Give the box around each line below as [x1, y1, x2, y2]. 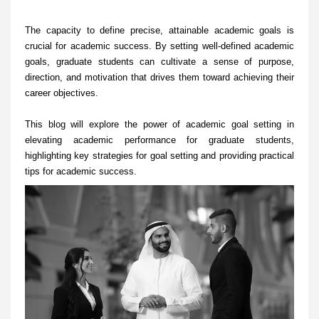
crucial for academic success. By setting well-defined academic [25, 41, 294, 52]
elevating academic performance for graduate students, [25, 135, 294, 146]
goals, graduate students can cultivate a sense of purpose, [25, 56, 294, 68]
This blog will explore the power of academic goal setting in [25, 119, 294, 130]
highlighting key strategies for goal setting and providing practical [25, 150, 294, 162]
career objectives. [25, 88, 101, 99]
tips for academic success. [25, 166, 137, 177]
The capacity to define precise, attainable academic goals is [25, 25, 294, 36]
